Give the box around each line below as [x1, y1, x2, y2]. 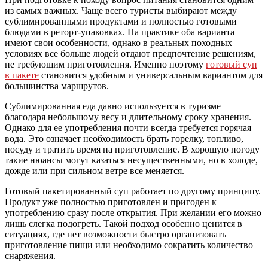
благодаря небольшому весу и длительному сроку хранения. [5, 112, 251, 123]
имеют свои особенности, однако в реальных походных [5, 38, 232, 48]
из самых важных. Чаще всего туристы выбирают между [5, 5, 237, 16]
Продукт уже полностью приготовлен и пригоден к [5, 197, 217, 208]
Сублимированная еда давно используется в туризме [5, 101, 221, 112]
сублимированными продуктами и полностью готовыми [5, 16, 237, 27]
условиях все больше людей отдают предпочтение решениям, [5, 48, 256, 59]
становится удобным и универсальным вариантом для [39, 70, 263, 81]
